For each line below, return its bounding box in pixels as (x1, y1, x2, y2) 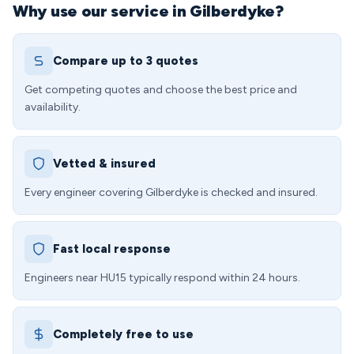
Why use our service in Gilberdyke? (13, 2, 284, 21)
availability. (24, 100, 81, 114)
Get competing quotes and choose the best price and (24, 83, 297, 96)
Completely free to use (53, 327, 194, 341)
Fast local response (53, 242, 171, 256)
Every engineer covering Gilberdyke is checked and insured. (24, 186, 318, 199)
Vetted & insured (53, 156, 156, 171)
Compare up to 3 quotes (53, 54, 198, 68)
